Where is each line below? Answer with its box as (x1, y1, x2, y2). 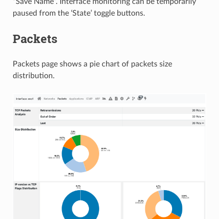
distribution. (12, 71, 55, 80)
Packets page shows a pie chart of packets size (12, 60, 172, 68)
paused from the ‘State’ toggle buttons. (12, 9, 145, 17)
